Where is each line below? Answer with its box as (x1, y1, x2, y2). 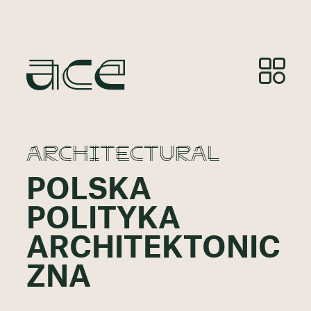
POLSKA (26, 176, 151, 205)
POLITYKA (26, 205, 180, 235)
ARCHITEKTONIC (26, 234, 280, 264)
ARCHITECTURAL (26, 137, 220, 167)
